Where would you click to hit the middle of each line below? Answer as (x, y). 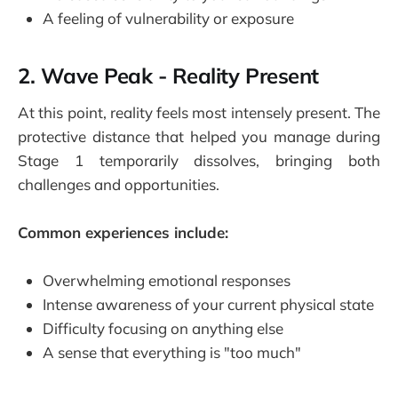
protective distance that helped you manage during (199, 136)
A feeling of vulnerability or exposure (168, 19)
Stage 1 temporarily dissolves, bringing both (199, 160)
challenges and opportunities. (119, 184)
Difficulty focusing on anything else (163, 329)
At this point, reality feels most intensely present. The (199, 112)
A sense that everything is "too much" (172, 353)
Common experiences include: (123, 233)
